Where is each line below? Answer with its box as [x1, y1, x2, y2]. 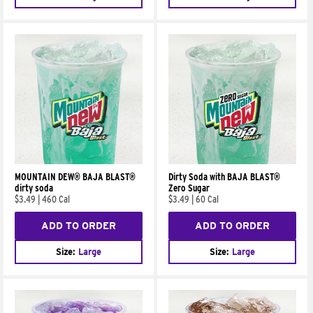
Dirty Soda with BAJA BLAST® [168, 171, 281, 183]
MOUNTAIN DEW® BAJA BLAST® [15, 171, 136, 183]
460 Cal [42, 194, 70, 205]
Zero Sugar [168, 182, 210, 194]
